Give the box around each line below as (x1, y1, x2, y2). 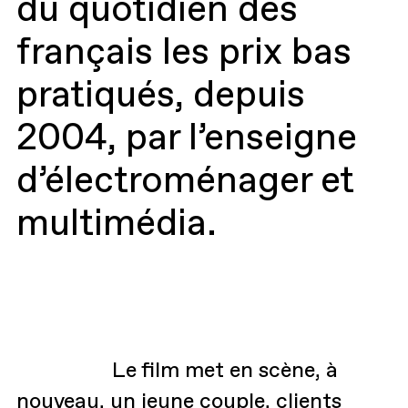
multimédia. (15, 199, 217, 244)
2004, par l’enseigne (15, 114, 357, 158)
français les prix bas (15, 28, 352, 73)
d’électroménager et (15, 157, 354, 201)
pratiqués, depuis (15, 71, 305, 116)
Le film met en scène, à (111, 356, 338, 382)
